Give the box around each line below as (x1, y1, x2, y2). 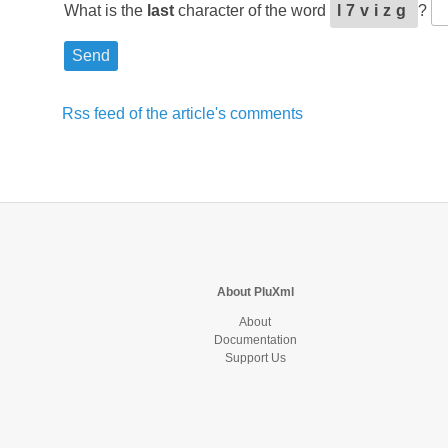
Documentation (213, 333, 297, 347)
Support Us (224, 351, 286, 365)
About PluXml (216, 285, 294, 299)
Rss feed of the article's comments (62, 105, 303, 122)
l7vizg (337, 2, 411, 19)
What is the (64, 2, 147, 19)
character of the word (174, 2, 330, 19)
